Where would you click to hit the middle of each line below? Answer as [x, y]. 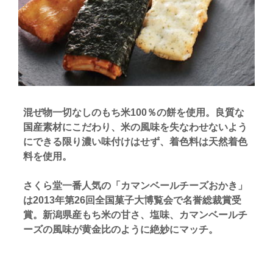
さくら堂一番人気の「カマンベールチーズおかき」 [135, 186]
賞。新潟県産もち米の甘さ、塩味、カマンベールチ [135, 215]
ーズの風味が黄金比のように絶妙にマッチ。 [121, 230]
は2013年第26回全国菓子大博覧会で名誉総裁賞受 [132, 200]
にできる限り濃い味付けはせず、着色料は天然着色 [135, 142]
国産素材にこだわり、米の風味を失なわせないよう [135, 127]
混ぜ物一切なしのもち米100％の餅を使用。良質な [134, 113]
